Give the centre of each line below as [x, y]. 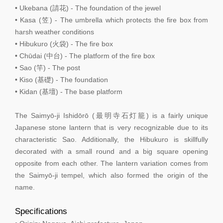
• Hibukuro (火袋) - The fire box [64, 44]
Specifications [41, 211]
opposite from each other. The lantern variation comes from [111, 163]
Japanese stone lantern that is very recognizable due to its [111, 127]
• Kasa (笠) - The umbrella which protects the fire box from [111, 20]
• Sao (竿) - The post [48, 67]
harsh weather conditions [55, 32]
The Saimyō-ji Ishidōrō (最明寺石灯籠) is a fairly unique [111, 115]
